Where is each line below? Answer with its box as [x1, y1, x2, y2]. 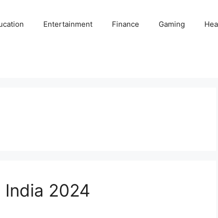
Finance [112, 19, 140, 29]
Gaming [159, 19, 185, 29]
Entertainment [43, 19, 93, 29]
